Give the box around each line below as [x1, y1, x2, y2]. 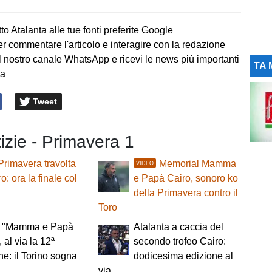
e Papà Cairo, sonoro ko [133, 173, 238, 184]
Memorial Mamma [158, 158, 236, 169]
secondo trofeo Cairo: [133, 236, 226, 247]
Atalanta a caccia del [133, 222, 223, 233]
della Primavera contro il [133, 188, 238, 199]
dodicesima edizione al [133, 251, 233, 262]
